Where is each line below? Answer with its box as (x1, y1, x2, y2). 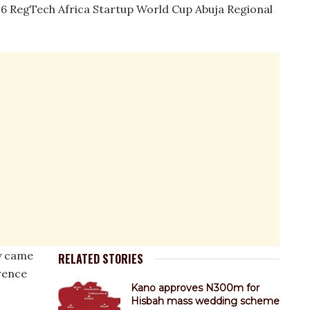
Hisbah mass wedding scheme (131, 295, 280, 308)
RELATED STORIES (58, 250, 143, 268)
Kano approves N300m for (131, 282, 259, 295)
